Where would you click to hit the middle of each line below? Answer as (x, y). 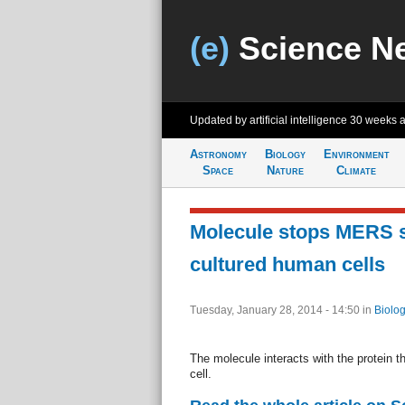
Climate (356, 170)
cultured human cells (287, 264)
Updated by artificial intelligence (269, 120)
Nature (285, 170)
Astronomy (218, 154)
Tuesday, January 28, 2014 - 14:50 (276, 310)
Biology (285, 154)
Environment (356, 154)
